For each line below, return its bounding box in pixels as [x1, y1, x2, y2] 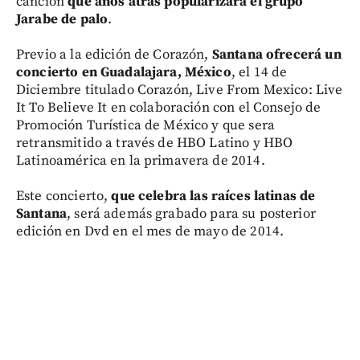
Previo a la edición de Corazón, [16, 46, 212, 63]
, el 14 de [231, 63, 288, 81]
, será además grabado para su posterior [67, 205, 316, 223]
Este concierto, [16, 187, 112, 205]
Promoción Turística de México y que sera [16, 117, 275, 134]
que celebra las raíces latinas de [111, 187, 316, 205]
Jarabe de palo [16, 10, 108, 28]
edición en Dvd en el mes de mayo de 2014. [16, 223, 284, 240]
